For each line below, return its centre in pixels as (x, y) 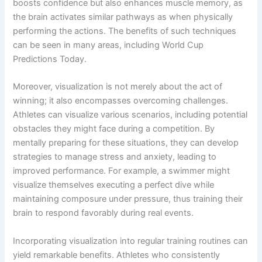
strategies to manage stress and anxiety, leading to (115, 157)
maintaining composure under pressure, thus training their (128, 199)
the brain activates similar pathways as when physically (123, 17)
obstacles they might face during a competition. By (114, 129)
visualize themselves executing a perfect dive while (114, 185)
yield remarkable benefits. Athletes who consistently (117, 255)
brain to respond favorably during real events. (104, 213)
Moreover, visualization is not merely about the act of (118, 87)
